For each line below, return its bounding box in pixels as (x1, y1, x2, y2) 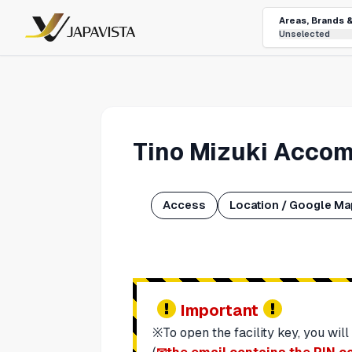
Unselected (279, 29, 330, 38)
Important (181, 301, 258, 319)
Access (163, 199, 207, 212)
